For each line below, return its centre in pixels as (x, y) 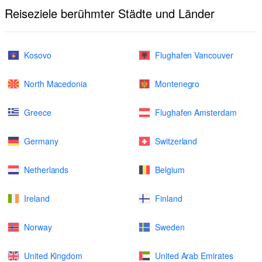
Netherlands (46, 170)
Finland (169, 198)
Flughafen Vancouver (194, 55)
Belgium (170, 170)
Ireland (37, 198)
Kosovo (38, 55)
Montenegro (177, 84)
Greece (38, 112)
